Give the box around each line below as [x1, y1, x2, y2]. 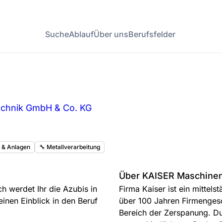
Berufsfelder [128, 29, 175, 40]
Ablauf [69, 29, 94, 40]
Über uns [94, 29, 128, 40]
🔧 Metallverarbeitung [39, 143, 100, 151]
